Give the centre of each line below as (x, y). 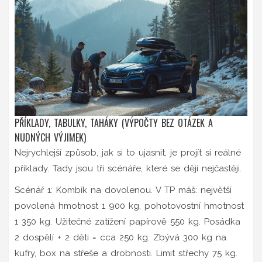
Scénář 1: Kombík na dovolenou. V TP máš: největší (123, 190)
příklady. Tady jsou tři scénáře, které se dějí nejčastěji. (128, 168)
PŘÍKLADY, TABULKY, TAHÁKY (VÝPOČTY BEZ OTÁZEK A (114, 123)
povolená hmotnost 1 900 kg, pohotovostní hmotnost (129, 206)
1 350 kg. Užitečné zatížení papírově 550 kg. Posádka (127, 221)
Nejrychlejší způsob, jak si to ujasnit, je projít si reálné (128, 152)
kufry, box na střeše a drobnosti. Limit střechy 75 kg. (126, 253)
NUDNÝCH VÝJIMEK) (50, 137)
